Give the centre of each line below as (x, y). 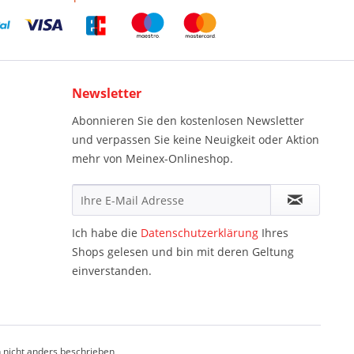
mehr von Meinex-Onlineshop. (153, 158)
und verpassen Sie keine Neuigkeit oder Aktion (196, 139)
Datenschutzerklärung (200, 233)
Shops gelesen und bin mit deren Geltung (183, 252)
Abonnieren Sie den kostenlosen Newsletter (188, 121)
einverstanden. (112, 271)
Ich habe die (106, 233)
